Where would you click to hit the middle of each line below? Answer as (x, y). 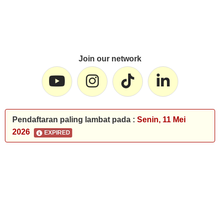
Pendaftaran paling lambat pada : (75, 120)
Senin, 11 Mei (161, 120)
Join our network (110, 59)
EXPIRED (56, 133)
